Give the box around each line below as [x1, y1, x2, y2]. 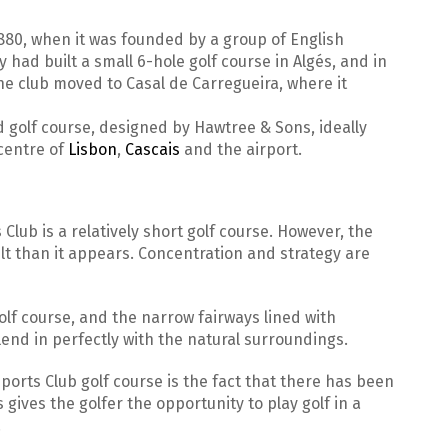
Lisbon [68, 140, 117, 159]
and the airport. [180, 140, 302, 159]
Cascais [125, 140, 180, 159]
